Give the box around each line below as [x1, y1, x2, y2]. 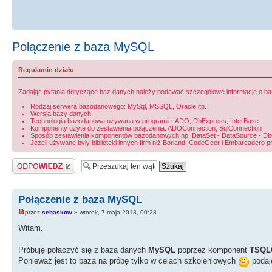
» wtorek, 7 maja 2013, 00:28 [72, 209, 157, 216]
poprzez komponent [175, 245, 250, 255]
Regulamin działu [18, 66, 74, 74]
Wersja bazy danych [30, 110, 91, 118]
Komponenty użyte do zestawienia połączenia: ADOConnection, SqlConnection [30, 124, 262, 132]
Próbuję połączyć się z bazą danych [18, 245, 148, 255]
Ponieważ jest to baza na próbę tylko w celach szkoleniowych [18, 256, 238, 266]
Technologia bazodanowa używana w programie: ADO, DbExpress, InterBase [30, 117, 259, 125]
